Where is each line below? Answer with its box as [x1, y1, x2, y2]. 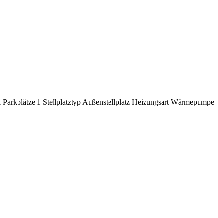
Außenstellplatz [82, 97, 130, 106]
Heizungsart [132, 97, 169, 106]
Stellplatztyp [43, 97, 81, 106]
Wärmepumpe [171, 97, 214, 106]
